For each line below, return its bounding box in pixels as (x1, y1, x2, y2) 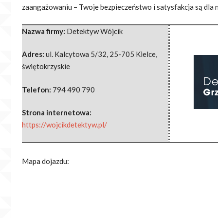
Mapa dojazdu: (22, 156, 69, 165)
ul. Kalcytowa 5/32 (46, 50, 107, 59)
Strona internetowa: (22, 108, 91, 117)
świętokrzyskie (22, 62, 70, 71)
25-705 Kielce (109, 50, 156, 59)
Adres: (22, 50, 46, 59)
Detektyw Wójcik (67, 26, 123, 36)
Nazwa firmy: (22, 26, 67, 36)
